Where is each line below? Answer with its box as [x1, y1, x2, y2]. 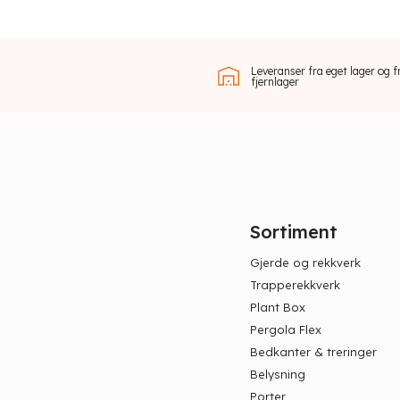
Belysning [250, 366, 306, 381]
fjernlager [251, 75, 300, 89]
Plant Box [250, 299, 306, 314]
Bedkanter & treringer [250, 344, 378, 359]
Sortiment [250, 220, 338, 243]
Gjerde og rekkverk [250, 254, 362, 270]
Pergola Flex [250, 321, 322, 337]
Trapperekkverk [250, 277, 341, 292]
